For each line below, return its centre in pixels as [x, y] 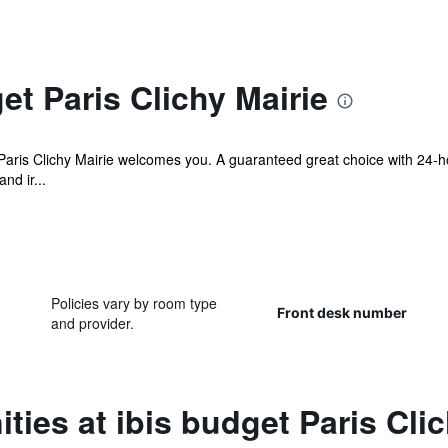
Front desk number [341, 312]
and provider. [92, 323]
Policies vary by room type [133, 303]
